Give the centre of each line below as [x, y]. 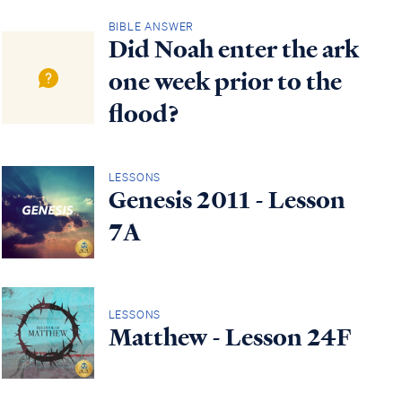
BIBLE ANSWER [151, 27]
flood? [144, 114]
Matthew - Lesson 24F [230, 337]
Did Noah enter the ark [233, 50]
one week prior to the [225, 82]
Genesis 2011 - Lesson [227, 201]
